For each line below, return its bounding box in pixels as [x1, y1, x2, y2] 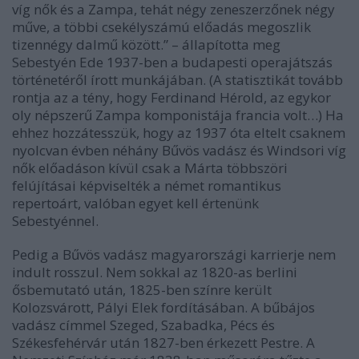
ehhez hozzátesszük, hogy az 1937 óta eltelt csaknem [12, 123, 345, 143]
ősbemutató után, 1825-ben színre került [12, 280, 272, 300]
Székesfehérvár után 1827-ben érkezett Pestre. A [12, 333, 315, 353]
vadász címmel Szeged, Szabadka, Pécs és [12, 316, 275, 335]
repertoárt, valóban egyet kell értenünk [12, 194, 259, 213]
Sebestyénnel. [12, 212, 99, 231]
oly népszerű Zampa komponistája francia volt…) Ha [12, 106, 344, 125]
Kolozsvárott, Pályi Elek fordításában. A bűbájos [12, 298, 315, 317]
